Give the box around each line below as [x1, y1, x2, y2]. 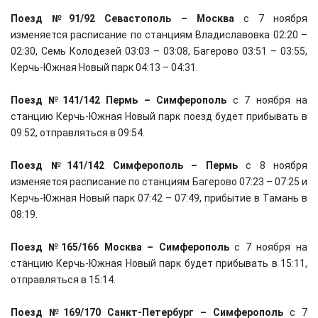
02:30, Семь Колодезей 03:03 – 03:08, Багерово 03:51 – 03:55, [11, 45, 307, 57]
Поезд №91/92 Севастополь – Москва [11, 13, 234, 24]
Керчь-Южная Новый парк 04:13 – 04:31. [11, 62, 198, 73]
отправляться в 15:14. [11, 274, 116, 285]
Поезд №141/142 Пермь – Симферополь [11, 94, 227, 106]
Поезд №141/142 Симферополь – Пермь [11, 160, 238, 171]
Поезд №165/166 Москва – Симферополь [11, 241, 229, 253]
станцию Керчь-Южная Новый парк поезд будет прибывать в [11, 111, 307, 122]
